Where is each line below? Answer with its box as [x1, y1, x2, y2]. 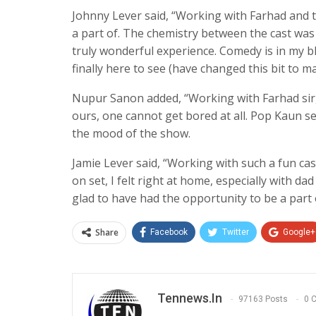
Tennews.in [157, 290, 222, 305]
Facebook [150, 226, 188, 237]
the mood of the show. [72, 125, 190, 141]
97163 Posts [238, 294, 288, 304]
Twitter [222, 226, 249, 237]
